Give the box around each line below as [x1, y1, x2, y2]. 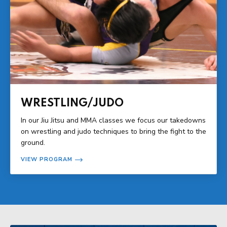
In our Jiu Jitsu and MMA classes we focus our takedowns [21, 115, 206, 125]
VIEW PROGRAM [21, 155, 72, 163]
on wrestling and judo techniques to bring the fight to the [21, 126, 206, 136]
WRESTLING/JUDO [21, 97, 124, 109]
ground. [21, 137, 45, 147]
